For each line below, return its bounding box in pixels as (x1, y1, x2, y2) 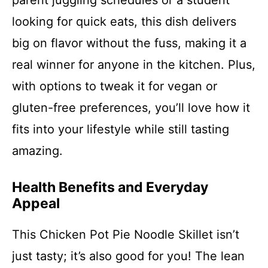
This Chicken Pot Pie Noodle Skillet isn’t (12, 227, 239, 242)
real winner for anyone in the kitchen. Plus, (12, 57, 255, 72)
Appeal (12, 195, 60, 212)
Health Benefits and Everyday (12, 179, 208, 196)
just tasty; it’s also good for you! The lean (12, 249, 245, 264)
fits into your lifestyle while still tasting (12, 122, 229, 137)
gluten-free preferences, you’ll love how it (12, 100, 250, 115)
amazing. (12, 144, 63, 159)
